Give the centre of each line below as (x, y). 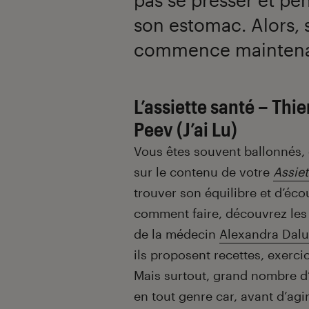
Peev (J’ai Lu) (186, 129)
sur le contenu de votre (203, 172)
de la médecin (177, 234)
